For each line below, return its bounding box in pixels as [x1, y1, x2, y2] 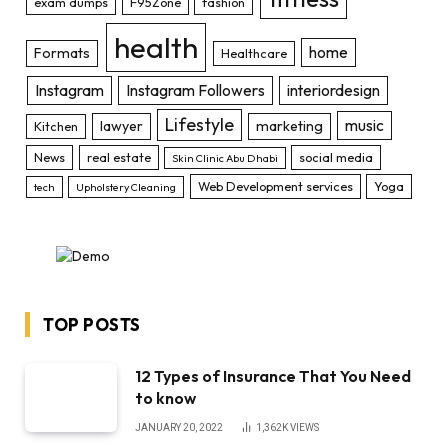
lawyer [99, 116, 143, 135]
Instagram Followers [125, 79, 265, 100]
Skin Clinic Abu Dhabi [172, 150, 279, 165]
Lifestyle [165, 112, 235, 136]
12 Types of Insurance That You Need [135, 365, 411, 386]
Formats [34, 43, 91, 62]
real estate [86, 148, 151, 165]
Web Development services [197, 177, 353, 194]
